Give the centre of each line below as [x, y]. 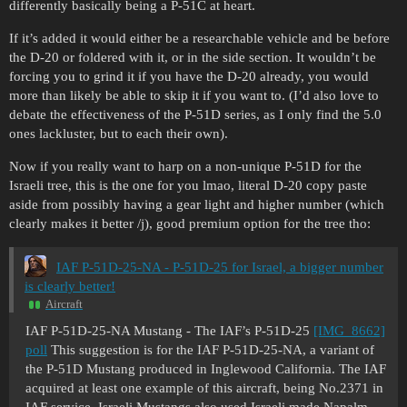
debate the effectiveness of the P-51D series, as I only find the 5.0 [195, 114]
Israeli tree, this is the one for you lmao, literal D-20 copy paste [188, 185]
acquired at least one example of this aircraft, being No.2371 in [204, 388]
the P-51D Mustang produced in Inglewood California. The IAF [206, 369]
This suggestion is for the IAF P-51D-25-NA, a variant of [211, 350]
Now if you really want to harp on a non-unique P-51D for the [185, 166]
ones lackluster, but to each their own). [119, 133]
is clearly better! [70, 287]
